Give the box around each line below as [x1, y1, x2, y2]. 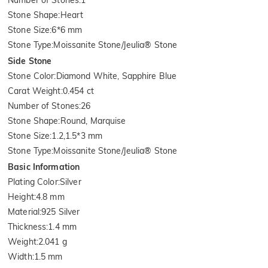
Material [8, 206, 40, 217]
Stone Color [8, 70, 54, 81]
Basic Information [8, 161, 80, 172]
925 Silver [41, 206, 80, 217]
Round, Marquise [60, 115, 126, 126]
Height [8, 191, 34, 202]
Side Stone [8, 55, 52, 66]
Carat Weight [8, 85, 61, 96]
